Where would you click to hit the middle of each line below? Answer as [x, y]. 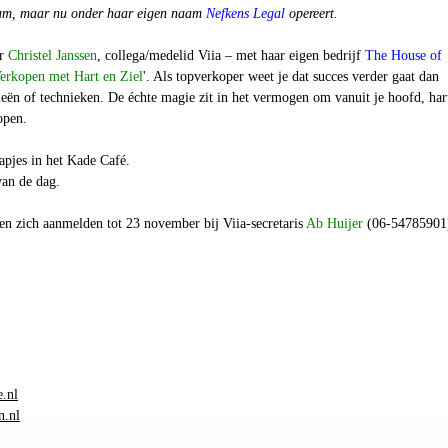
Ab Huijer [334, 223]
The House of [403, 55]
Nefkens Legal [245, 13]
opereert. [311, 13]
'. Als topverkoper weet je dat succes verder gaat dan [291, 76]
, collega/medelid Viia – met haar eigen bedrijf [231, 55]
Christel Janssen [52, 55]
